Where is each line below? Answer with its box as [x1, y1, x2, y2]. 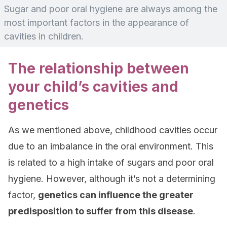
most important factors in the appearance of [4, 17, 189, 28]
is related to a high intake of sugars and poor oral [8, 157, 214, 168]
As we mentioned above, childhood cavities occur [8, 125, 217, 135]
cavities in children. [4, 31, 84, 42]
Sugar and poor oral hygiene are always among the [4, 4, 217, 14]
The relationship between [8, 60, 189, 77]
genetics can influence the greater [38, 190, 194, 200]
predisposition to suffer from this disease [8, 206, 193, 216]
